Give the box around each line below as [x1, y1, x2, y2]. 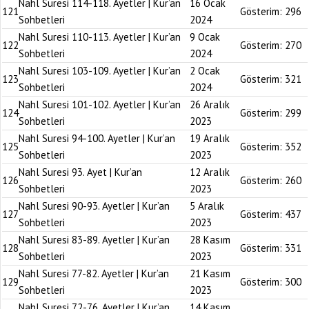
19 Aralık [190, 132, 230, 145]
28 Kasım [190, 233, 230, 246]
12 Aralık [190, 166, 230, 179]
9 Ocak [190, 30, 220, 43]
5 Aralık [190, 199, 224, 212]
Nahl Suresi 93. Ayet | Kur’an [19, 166, 142, 179]
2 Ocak [190, 64, 220, 77]
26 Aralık [190, 98, 230, 111]
